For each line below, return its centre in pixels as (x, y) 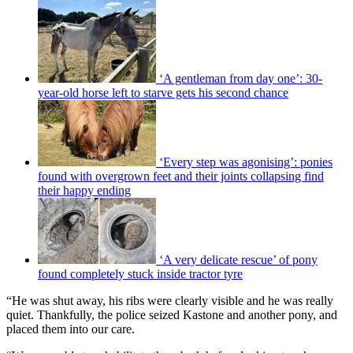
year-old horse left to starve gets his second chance (163, 93)
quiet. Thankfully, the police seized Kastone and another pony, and (172, 315)
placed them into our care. (71, 329)
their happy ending (84, 191)
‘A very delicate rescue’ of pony (238, 260)
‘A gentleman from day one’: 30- (241, 79)
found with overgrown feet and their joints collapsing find (181, 176)
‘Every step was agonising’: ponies (246, 162)
